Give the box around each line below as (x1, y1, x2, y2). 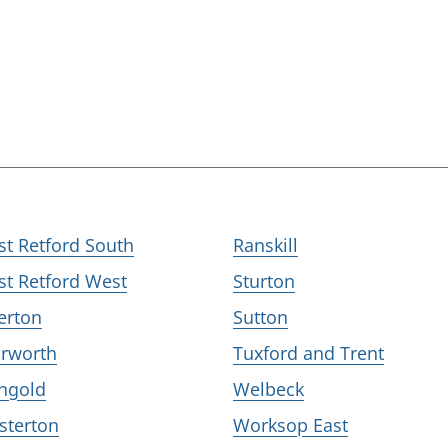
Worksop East (233, 413, 348, 437)
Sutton (233, 305, 288, 329)
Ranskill (233, 233, 298, 257)
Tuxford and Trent (233, 341, 384, 365)
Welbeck (233, 377, 304, 401)
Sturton (233, 269, 295, 293)
